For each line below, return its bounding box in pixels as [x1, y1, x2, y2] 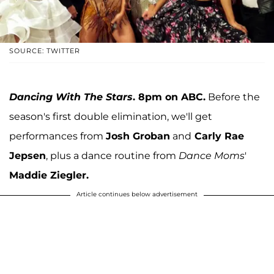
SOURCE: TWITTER [9, 46, 80, 55]
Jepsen [9, 149, 46, 161]
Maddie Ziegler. [9, 169, 89, 181]
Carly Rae [191, 130, 244, 142]
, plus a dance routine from [46, 149, 179, 161]
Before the [206, 91, 260, 103]
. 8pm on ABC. [133, 91, 206, 103]
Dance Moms [179, 149, 245, 161]
